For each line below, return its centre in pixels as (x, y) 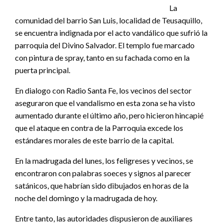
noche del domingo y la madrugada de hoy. (86, 198)
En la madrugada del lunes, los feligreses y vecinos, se (104, 160)
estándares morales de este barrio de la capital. (94, 140)
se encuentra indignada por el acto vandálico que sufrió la (111, 32)
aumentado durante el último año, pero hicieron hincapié (109, 115)
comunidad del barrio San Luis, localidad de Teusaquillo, (109, 20)
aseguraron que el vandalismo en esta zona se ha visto (105, 103)
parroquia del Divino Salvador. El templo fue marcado (105, 45)
